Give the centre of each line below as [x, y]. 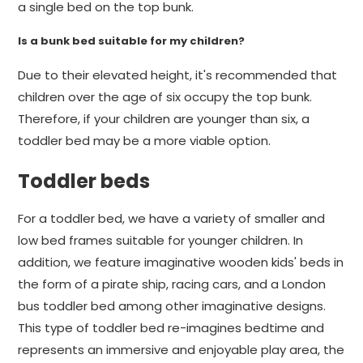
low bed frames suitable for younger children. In [160, 240]
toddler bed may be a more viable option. [144, 141]
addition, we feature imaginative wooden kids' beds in [181, 262]
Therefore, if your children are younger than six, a [164, 119]
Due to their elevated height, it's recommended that [177, 75]
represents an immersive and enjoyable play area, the [181, 350]
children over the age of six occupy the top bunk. [165, 97]
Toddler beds [84, 181]
